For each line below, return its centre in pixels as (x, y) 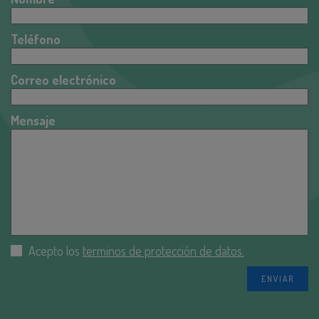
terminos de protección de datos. (163, 251)
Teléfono (36, 39)
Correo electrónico (63, 80)
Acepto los (56, 251)
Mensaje (33, 120)
